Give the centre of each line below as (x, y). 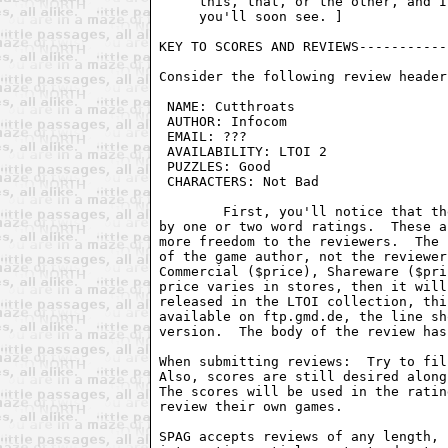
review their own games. (251, 406)
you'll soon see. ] (251, 16)
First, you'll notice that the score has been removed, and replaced (191, 211)
